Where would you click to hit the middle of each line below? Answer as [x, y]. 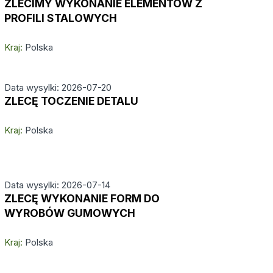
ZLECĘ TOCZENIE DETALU [71, 101]
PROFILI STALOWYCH [60, 18]
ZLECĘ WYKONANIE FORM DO [82, 198]
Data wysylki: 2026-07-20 [58, 87]
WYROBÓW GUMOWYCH [69, 213]
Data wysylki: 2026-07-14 [57, 185]
